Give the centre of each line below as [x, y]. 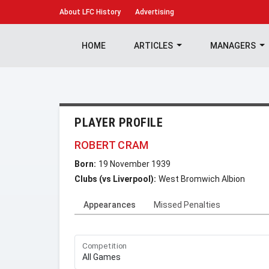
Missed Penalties [187, 205]
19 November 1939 [134, 164]
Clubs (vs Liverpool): [115, 179]
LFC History [101, 12]
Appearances [110, 205]
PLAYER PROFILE [119, 122]
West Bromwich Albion [202, 179]
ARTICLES [154, 46]
